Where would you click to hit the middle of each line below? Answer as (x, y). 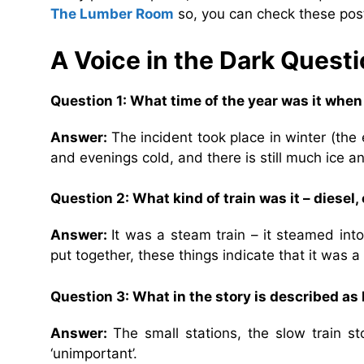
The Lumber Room (112, 14)
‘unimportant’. (94, 353)
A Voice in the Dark (165, 60)
